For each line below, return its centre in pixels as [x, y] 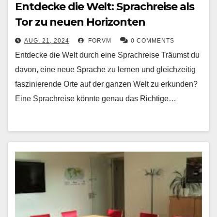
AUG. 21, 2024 [47, 40]
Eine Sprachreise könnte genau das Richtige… [96, 98]
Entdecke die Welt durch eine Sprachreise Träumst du [107, 55]
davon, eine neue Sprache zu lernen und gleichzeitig [105, 69]
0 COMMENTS [153, 40]
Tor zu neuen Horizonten [80, 22]
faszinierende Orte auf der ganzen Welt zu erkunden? [106, 84]
